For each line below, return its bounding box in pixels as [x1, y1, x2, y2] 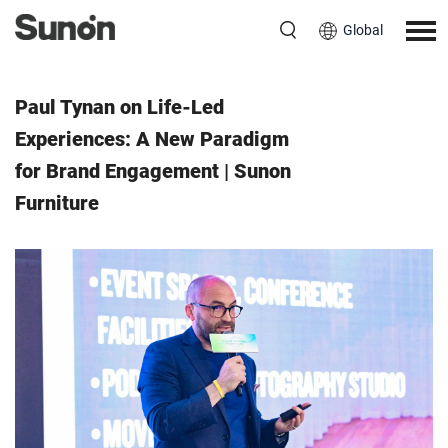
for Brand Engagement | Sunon [15, 159, 291, 183]
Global [343, 22, 383, 39]
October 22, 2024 [140, 42, 247, 58]
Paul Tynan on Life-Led [15, 95, 224, 119]
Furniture [15, 191, 99, 215]
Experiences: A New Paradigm [15, 127, 289, 151]
